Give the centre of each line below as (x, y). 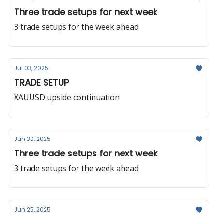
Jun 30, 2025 (32, 139)
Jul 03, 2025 (31, 68)
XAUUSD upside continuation (67, 97)
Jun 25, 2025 (32, 209)
